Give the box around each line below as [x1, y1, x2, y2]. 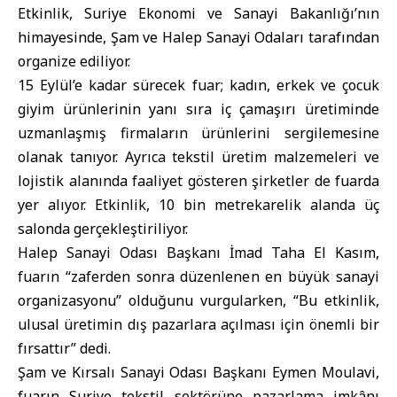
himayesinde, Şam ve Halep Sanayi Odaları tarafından [18, 27, 379, 47]
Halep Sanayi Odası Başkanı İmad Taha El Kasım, [18, 243, 379, 262]
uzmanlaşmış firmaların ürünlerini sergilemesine [18, 123, 379, 143]
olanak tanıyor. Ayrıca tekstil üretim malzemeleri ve [18, 147, 379, 167]
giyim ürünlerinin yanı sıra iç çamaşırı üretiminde [18, 99, 379, 119]
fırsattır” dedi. [18, 339, 111, 358]
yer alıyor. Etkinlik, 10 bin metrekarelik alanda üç [18, 195, 379, 214]
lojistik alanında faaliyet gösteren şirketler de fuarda [18, 171, 379, 191]
